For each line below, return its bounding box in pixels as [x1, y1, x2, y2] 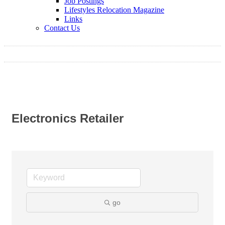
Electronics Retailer [12, 111, 124, 126]
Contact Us [44, 24, 80, 32]
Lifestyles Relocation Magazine [64, 6, 164, 14]
